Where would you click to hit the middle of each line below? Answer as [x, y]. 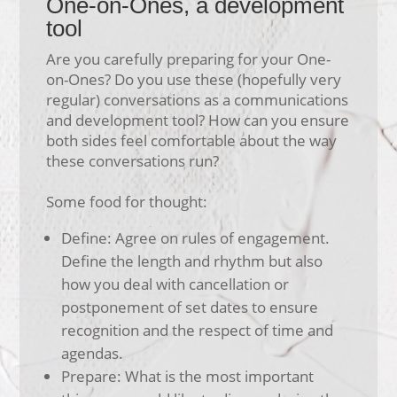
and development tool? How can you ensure [198, 120]
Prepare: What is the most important [188, 376]
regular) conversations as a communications [198, 100]
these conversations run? [133, 161]
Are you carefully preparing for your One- [189, 59]
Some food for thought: [127, 202]
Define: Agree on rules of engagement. [196, 238]
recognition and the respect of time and [198, 330]
